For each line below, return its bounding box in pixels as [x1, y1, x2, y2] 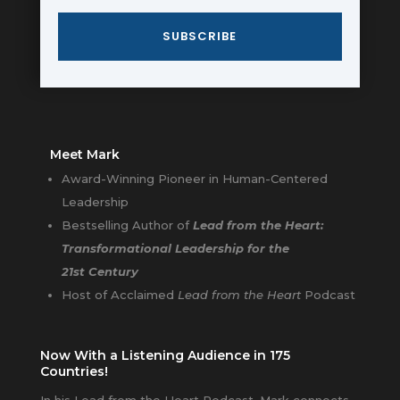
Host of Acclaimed [61, 287, 178, 303]
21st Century [61, 264, 138, 279]
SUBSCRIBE [162, 28, 237, 46]
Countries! [39, 363, 108, 380]
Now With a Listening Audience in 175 [39, 347, 290, 364]
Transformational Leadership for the [61, 241, 289, 256]
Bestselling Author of [61, 218, 193, 233]
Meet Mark [49, 146, 120, 163]
